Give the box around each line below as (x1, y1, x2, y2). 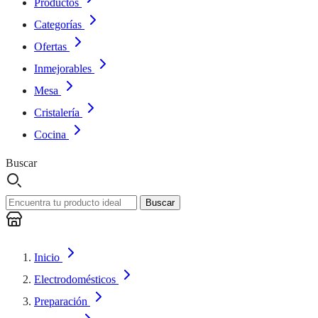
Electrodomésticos (34, 273, 119, 285)
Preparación (34, 295, 90, 307)
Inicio (34, 251, 62, 263)
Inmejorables (34, 62, 92, 75)
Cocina (34, 128, 66, 141)
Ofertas (34, 40, 67, 53)
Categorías (34, 18, 82, 31)
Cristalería (34, 106, 79, 119)
